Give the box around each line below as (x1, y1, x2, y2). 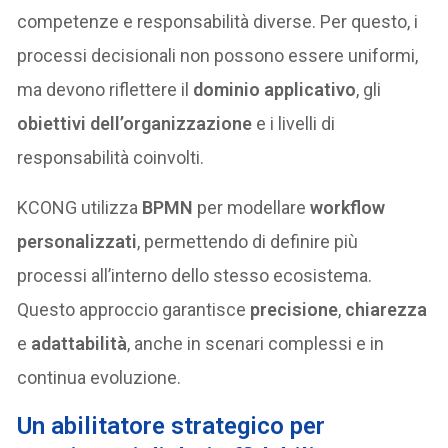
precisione (250, 298, 339, 320)
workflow (310, 196, 386, 218)
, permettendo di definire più (137, 230, 359, 252)
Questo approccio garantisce (17, 298, 251, 320)
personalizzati (17, 230, 138, 252)
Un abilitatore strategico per (17, 411, 326, 440)
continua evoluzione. (17, 366, 182, 388)
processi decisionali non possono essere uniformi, (17, 44, 419, 66)
